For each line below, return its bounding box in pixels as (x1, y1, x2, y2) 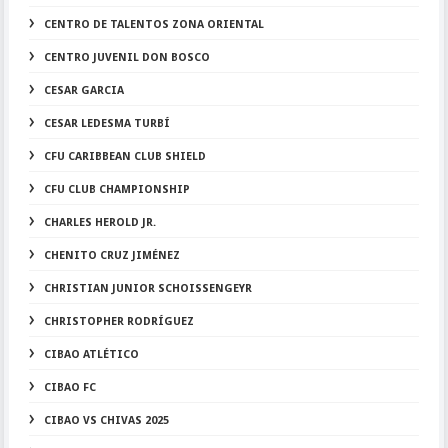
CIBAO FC (43, 381, 96, 394)
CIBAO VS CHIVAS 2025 (43, 414, 169, 427)
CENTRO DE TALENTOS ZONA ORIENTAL (43, 18, 264, 31)
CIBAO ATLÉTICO (43, 348, 139, 361)
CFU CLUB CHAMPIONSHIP (43, 183, 190, 196)
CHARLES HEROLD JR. (43, 216, 156, 229)
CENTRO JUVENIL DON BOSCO (43, 51, 210, 64)
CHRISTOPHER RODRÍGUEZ (43, 315, 194, 328)
